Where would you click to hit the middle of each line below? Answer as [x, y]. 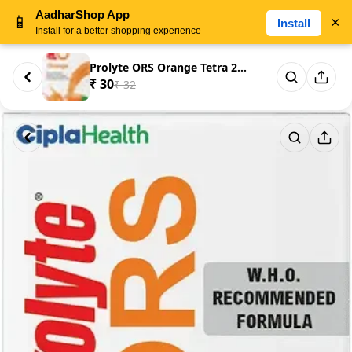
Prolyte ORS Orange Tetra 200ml [242, 67]
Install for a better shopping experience [118, 31]
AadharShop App [82, 15]
